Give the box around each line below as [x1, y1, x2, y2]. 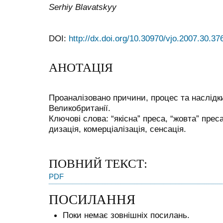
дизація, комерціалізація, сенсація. [49, 124, 186, 134]
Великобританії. [49, 103, 111, 113]
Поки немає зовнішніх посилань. [63, 210, 190, 221]
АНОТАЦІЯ [49, 60, 113, 74]
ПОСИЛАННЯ [49, 192, 135, 208]
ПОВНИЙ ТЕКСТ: [49, 157, 147, 171]
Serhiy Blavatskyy [49, 2, 116, 12]
